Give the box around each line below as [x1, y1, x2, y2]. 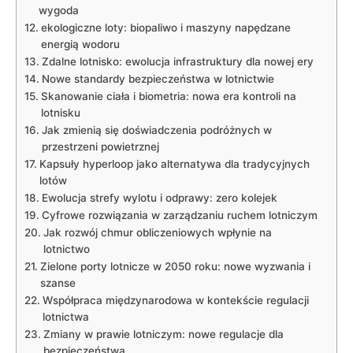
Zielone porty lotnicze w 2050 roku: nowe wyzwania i [39, 260, 310, 273]
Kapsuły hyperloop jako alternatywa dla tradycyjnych [39, 158, 310, 171]
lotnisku [40, 106, 80, 120]
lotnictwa [42, 310, 89, 324]
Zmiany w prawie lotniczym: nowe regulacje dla [43, 328, 284, 341]
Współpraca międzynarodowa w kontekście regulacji [42, 294, 309, 307]
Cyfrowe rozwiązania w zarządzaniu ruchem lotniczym [41, 209, 318, 222]
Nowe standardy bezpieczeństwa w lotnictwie [41, 72, 274, 86]
